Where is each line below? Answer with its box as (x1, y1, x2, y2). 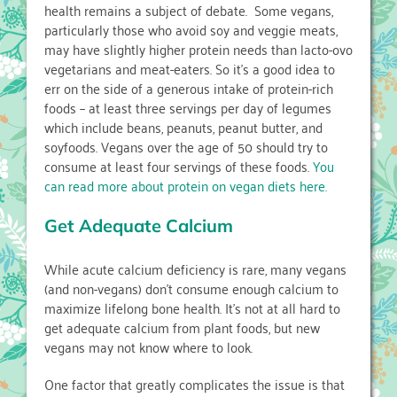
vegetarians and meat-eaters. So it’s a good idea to (44, 56, 335, 82)
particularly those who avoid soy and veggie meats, (44, 17, 338, 43)
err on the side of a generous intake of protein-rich (44, 75, 333, 101)
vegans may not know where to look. (44, 334, 253, 360)
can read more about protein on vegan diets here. (44, 173, 327, 198)
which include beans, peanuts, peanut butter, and (44, 114, 323, 140)
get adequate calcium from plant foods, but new (44, 315, 320, 340)
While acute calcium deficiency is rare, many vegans (44, 256, 346, 282)
